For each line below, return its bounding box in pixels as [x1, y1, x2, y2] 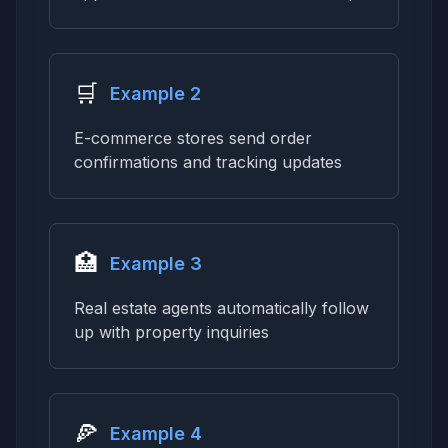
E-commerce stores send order [74, 128, 312, 148]
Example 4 [110, 423, 202, 444]
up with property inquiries [74, 322, 269, 342]
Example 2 [110, 83, 201, 104]
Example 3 [110, 253, 202, 274]
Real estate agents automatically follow [74, 298, 369, 318]
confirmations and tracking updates [74, 152, 342, 172]
